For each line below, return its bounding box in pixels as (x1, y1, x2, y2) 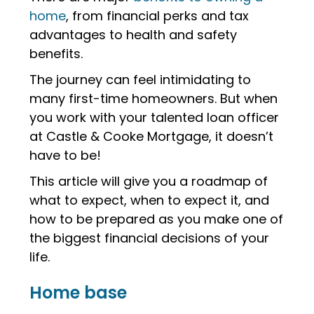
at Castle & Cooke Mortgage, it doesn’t (29, 128, 274, 145)
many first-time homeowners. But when (29, 90, 278, 107)
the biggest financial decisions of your (29, 229, 270, 247)
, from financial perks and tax (66, 7, 250, 25)
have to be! (29, 146, 102, 164)
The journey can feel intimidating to (29, 71, 252, 88)
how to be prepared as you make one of (29, 210, 284, 228)
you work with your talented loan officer (29, 109, 280, 126)
